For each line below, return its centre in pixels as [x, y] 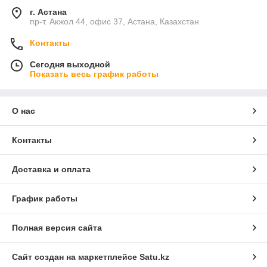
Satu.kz [154, 257]
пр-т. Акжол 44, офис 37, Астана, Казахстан [114, 21]
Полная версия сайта [57, 227]
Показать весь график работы [94, 74]
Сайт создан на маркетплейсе [76, 257]
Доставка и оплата [51, 169]
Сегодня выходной [70, 64]
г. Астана [48, 12]
